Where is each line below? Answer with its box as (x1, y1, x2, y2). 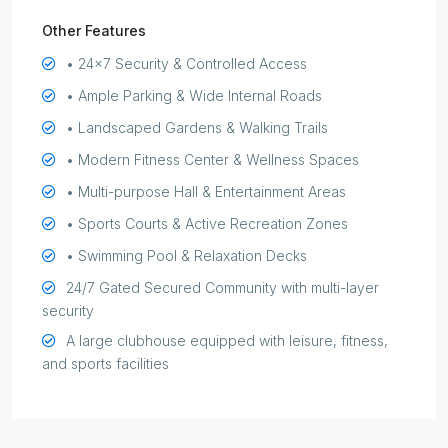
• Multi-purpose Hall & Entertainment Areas (66, 183, 346, 201)
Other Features (42, 22, 146, 40)
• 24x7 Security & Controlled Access (66, 55, 307, 73)
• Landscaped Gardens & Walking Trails (66, 119, 328, 137)
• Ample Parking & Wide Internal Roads (66, 87, 322, 105)
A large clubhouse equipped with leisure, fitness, (66, 332, 388, 350)
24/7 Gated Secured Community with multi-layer (66, 279, 379, 297)
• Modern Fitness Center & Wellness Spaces (66, 151, 359, 169)
